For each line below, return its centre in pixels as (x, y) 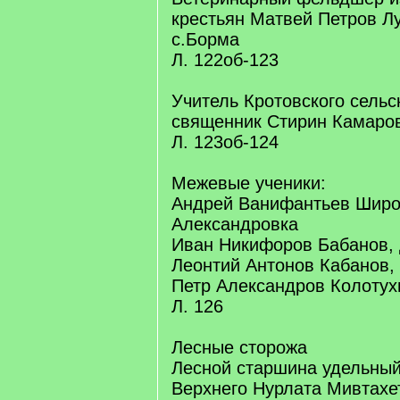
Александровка (235, 224)
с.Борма (205, 39)
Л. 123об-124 (225, 142)
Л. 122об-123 (225, 60)
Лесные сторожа (239, 347)
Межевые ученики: (249, 183)
